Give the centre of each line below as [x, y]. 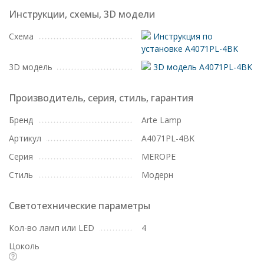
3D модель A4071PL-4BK [202, 67]
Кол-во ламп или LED [52, 228]
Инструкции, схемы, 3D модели [82, 14]
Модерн [157, 175]
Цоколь [24, 246]
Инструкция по [182, 36]
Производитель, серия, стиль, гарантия [101, 98]
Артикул [25, 138]
